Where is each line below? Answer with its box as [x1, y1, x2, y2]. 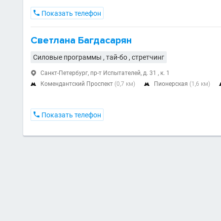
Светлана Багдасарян [31, 35, 132, 47]
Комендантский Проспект [40, 80, 114, 88]
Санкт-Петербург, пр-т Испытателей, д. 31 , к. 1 [40, 70, 170, 77]
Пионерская [154, 80, 189, 88]
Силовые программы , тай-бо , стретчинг [33, 53, 164, 62]
